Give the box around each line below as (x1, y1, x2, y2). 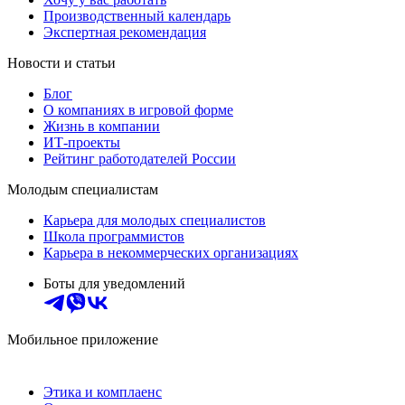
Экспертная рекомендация (43, 24, 206, 41)
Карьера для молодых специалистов (43, 212, 266, 229)
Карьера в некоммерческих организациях (43, 245, 298, 261)
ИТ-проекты (43, 135, 120, 151)
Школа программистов (43, 229, 184, 245)
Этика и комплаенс (43, 384, 162, 400)
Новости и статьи (7, 55, 116, 71)
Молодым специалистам (7, 182, 158, 198)
